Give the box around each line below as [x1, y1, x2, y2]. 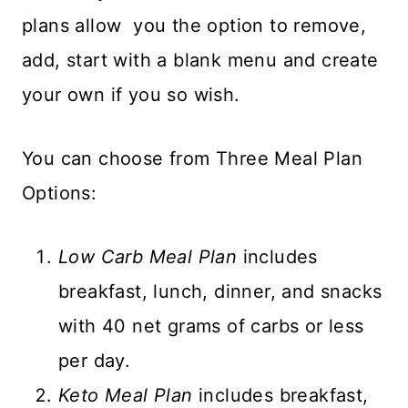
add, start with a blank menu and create [22, 49, 379, 72]
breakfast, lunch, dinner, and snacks [58, 280, 382, 303]
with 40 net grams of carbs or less [58, 315, 364, 338]
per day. [58, 350, 137, 372]
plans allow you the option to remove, [22, 15, 372, 37]
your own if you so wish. [22, 84, 246, 107]
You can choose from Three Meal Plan [22, 148, 362, 170]
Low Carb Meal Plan [58, 246, 238, 269]
